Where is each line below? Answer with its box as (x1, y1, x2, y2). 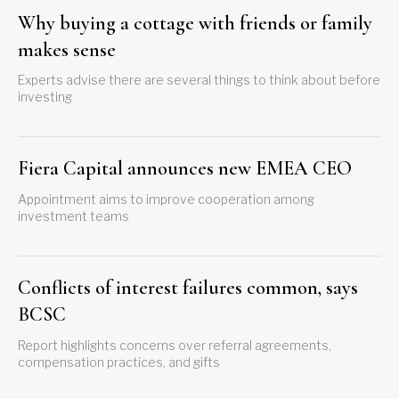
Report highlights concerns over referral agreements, (18, 337, 331, 353)
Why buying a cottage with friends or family (18, 11, 372, 35)
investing (18, 89, 72, 105)
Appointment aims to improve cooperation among (18, 191, 314, 208)
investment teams (18, 208, 129, 224)
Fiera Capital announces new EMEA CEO (18, 157, 352, 181)
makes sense (18, 37, 116, 61)
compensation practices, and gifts (18, 354, 220, 370)
